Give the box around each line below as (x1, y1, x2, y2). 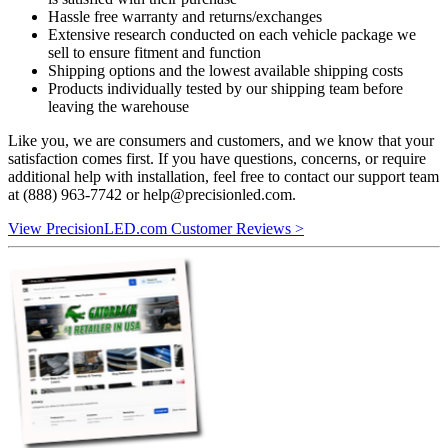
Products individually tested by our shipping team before (48, 80, 403, 98)
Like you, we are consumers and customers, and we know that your (8, 132, 434, 150)
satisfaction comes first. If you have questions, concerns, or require (8, 150, 426, 168)
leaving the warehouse (48, 98, 189, 116)
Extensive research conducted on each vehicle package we (48, 26, 416, 44)
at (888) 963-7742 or (8, 186, 143, 204)
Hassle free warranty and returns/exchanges (48, 8, 322, 26)
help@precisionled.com (143, 186, 292, 204)
